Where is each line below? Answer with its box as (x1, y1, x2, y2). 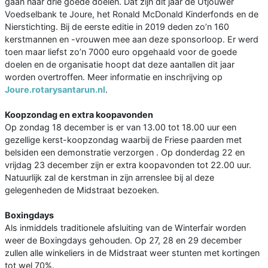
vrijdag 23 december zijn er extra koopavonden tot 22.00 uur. (5, 160, 251, 170)
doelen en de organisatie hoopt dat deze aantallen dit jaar (5, 59, 234, 70)
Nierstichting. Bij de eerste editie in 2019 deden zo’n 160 (5, 22, 229, 32)
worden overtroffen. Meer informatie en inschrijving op (5, 72, 223, 83)
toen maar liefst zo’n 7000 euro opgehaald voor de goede (5, 47, 237, 57)
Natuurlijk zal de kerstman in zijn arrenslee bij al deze (5, 172, 214, 183)
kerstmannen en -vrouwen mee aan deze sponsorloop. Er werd (5, 34, 258, 45)
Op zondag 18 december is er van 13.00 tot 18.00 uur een (5, 122, 236, 133)
